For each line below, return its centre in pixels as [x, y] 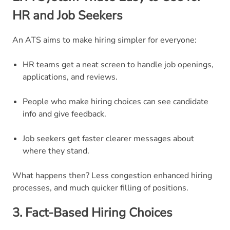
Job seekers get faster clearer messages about [108, 138]
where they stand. [56, 151]
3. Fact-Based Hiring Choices [94, 212]
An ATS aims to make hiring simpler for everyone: [104, 40]
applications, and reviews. [70, 77]
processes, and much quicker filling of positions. [100, 188]
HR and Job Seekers [69, 15]
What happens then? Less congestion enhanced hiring [112, 175]
